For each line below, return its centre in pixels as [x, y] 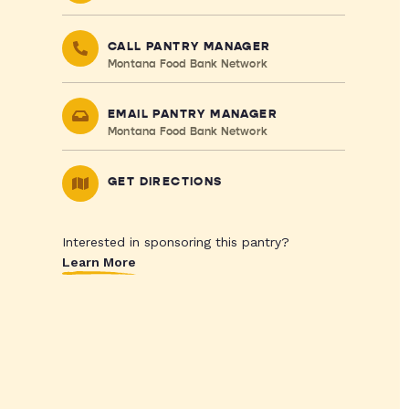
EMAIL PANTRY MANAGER [192, 114]
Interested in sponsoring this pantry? [175, 242]
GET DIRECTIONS [165, 182]
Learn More [99, 262]
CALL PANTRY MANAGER [189, 47]
